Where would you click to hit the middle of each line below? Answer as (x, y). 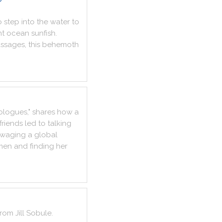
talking (59, 123)
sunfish (43, 33)
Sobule (39, 213)
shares (44, 112)
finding (42, 146)
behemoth (60, 45)
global (46, 135)
